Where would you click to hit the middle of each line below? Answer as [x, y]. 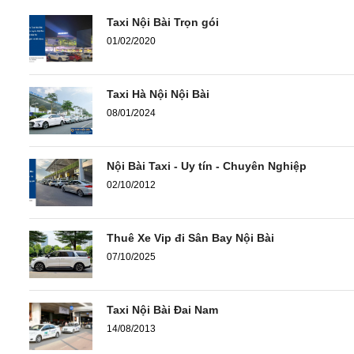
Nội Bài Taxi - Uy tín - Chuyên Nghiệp [207, 166]
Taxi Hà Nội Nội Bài [158, 94]
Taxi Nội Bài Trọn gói [163, 22]
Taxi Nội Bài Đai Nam [162, 309]
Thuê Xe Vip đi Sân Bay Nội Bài [190, 237]
